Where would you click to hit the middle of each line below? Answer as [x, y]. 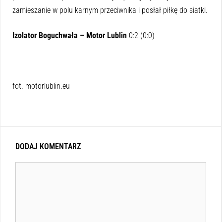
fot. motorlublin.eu [41, 86]
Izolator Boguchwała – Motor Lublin [71, 36]
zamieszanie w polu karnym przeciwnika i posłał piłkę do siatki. [110, 10]
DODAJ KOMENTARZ [48, 147]
